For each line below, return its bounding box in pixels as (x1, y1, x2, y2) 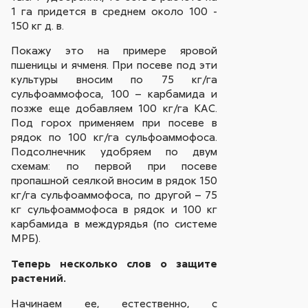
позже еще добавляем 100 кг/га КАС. (11, 101, 218, 115)
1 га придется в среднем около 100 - (11, 3, 218, 18)
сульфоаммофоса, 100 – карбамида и (11, 87, 218, 101)
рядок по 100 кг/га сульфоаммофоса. (11, 130, 218, 144)
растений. (11, 271, 67, 285)
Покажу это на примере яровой (11, 43, 218, 58)
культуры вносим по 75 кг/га (11, 72, 218, 87)
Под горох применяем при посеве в (11, 115, 218, 130)
